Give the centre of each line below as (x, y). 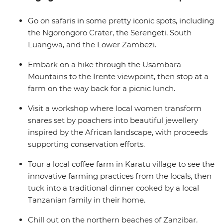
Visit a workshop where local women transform (115, 109)
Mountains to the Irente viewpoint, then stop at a (118, 77)
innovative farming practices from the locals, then (120, 176)
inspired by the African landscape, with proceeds (118, 132)
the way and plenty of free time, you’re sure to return (106, 16)
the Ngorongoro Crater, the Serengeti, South (110, 33)
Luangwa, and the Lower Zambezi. (92, 45)
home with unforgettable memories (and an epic (99, 28)
